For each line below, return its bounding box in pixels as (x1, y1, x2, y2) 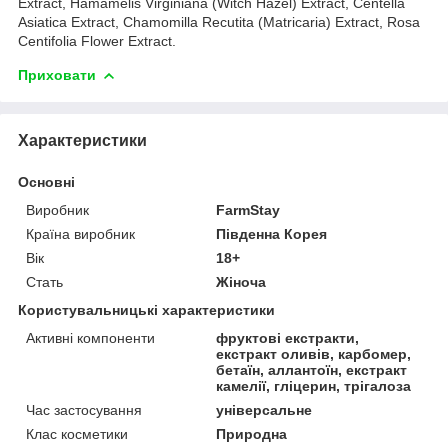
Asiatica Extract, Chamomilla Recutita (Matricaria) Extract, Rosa (18, 13, 420, 30)
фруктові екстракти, (216, 329, 360, 346)
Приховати (18, 66, 96, 83)
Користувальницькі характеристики (18, 301, 275, 318)
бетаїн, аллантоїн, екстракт (216, 361, 408, 378)
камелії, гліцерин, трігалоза (216, 377, 412, 394)
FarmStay (216, 201, 281, 218)
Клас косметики (26, 425, 128, 442)
